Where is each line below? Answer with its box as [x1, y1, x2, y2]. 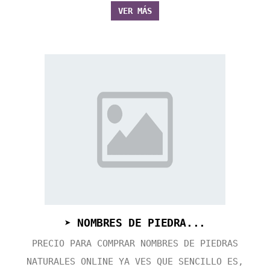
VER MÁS [118, 6, 152, 16]
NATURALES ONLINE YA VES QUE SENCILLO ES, [27, 256, 243, 268]
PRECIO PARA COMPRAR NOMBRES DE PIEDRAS [32, 238, 238, 250]
